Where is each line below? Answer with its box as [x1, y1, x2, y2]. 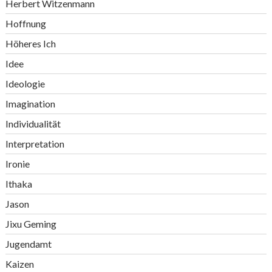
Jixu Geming [5, 218, 56, 229]
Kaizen [5, 258, 34, 270]
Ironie [5, 158, 30, 169]
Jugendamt [5, 238, 52, 250]
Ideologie [5, 78, 45, 89]
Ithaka [5, 178, 32, 189]
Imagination [5, 98, 55, 109]
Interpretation [5, 138, 64, 149]
